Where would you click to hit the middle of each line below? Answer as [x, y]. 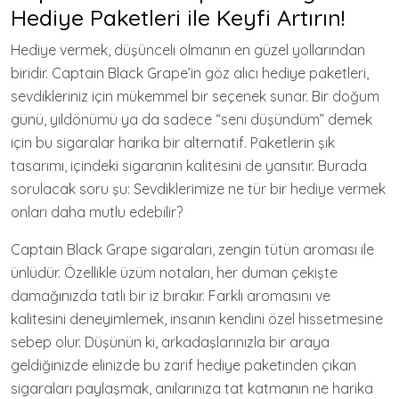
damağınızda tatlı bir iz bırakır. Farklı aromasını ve [171, 296]
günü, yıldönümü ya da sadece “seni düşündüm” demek [191, 119]
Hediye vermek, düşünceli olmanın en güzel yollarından [188, 50]
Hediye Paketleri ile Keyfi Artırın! [178, 17]
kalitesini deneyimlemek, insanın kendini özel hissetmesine [197, 319]
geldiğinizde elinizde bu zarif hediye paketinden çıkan [183, 365]
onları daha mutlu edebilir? [97, 212]
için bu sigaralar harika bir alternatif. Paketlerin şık [173, 142]
